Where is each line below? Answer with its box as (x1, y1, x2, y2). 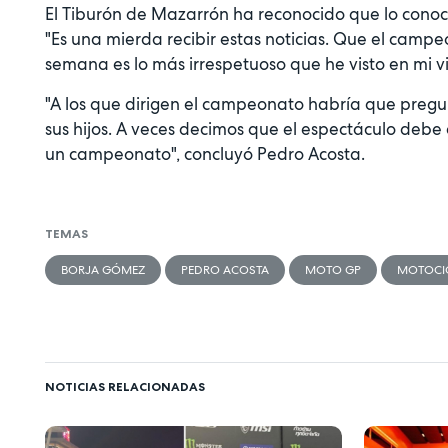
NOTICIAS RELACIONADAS (45, 379, 205, 395)
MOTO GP (305, 261, 361, 278)
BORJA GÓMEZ (61, 261, 145, 278)
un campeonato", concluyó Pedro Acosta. (45, 143, 369, 166)
